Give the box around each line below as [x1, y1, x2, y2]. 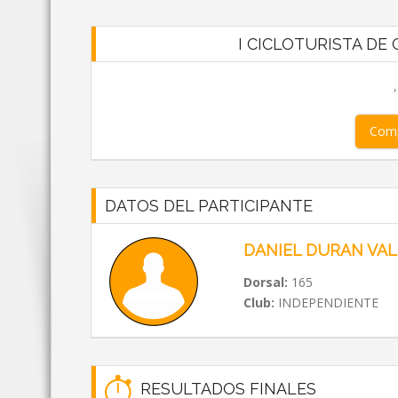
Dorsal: [243, 274, 288, 291]
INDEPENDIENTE [274, 294, 378, 311]
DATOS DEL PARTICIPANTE [105, 196, 313, 215]
